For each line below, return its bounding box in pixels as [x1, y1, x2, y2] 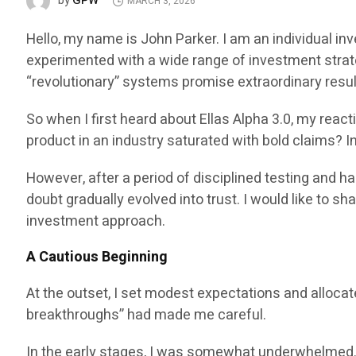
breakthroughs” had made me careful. [26, 304, 267, 327]
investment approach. [26, 211, 166, 233]
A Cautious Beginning [26, 246, 168, 269]
